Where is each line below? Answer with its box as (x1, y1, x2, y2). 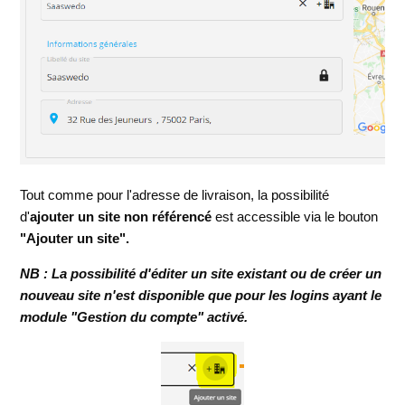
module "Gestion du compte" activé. (20, 308, 249, 325)
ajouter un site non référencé (30, 208, 212, 224)
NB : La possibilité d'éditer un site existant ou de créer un (20, 265, 382, 281)
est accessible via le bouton (212, 208, 379, 224)
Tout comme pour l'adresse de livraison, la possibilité (20, 186, 330, 202)
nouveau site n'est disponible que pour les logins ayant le (20, 287, 382, 303)
